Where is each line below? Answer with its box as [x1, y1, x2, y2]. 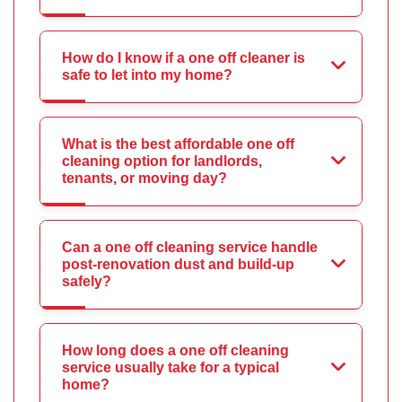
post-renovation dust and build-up [62, 257, 294, 273]
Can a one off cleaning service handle [62, 240, 318, 256]
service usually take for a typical [62, 360, 279, 376]
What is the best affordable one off [62, 136, 294, 153]
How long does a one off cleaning [62, 343, 289, 359]
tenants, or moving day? [62, 170, 227, 187]
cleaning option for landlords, [62, 153, 262, 170]
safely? [62, 274, 111, 290]
